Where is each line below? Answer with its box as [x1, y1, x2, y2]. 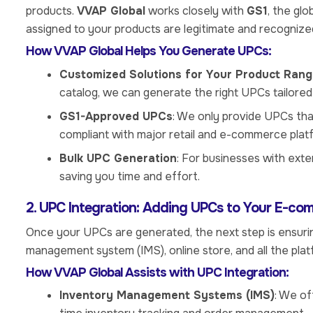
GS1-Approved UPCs [59, 108, 173, 124]
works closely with [145, 3, 247, 19]
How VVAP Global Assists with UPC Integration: [26, 264, 289, 280]
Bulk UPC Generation [59, 150, 177, 166]
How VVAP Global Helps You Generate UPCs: [26, 43, 271, 59]
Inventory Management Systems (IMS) [59, 288, 275, 303]
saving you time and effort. [59, 168, 200, 184]
